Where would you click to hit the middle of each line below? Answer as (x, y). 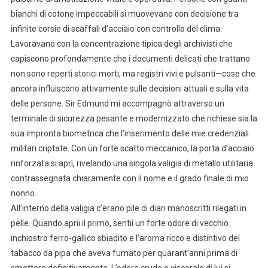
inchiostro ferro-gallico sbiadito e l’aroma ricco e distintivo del (125, 238)
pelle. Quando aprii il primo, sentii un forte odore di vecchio (119, 223)
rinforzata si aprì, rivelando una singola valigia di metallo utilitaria (132, 163)
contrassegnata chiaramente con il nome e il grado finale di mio (130, 178)
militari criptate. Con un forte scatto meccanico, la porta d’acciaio (132, 148)
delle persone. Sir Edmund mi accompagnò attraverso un (117, 103)
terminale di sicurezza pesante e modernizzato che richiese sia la (134, 118)
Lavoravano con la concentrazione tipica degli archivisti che (121, 43)
